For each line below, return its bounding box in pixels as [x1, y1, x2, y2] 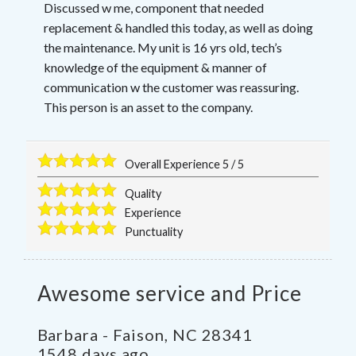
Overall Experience [125, 157, 223, 172]
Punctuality [125, 225, 184, 239]
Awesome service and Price [37, 281, 303, 307]
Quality [125, 187, 162, 201]
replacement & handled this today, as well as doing [43, 20, 313, 36]
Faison [112, 325, 164, 345]
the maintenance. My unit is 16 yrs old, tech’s [43, 40, 282, 56]
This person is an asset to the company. [43, 99, 253, 115]
